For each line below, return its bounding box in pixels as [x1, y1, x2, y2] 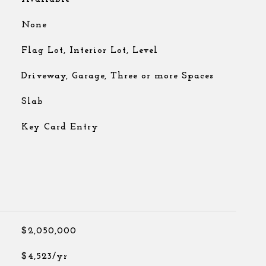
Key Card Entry [21, 122, 99, 132]
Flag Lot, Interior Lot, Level [21, 46, 158, 55]
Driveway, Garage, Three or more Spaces [21, 71, 214, 81]
